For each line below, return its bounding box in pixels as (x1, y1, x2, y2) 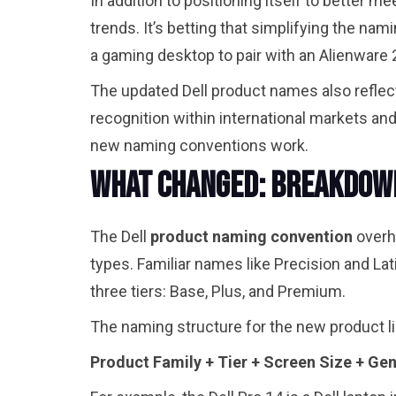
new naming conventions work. (90, 136, 316, 156)
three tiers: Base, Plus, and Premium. (90, 282, 346, 301)
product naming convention (150, 227, 353, 247)
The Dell (90, 227, 150, 247)
